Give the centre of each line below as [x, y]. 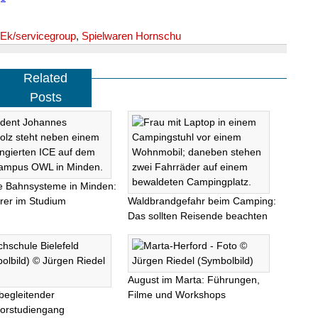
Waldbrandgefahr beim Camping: [202, 201]
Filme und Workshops [177, 295]
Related [45, 78]
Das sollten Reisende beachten [198, 216]
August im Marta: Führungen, [194, 280]
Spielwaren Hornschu [131, 36]
